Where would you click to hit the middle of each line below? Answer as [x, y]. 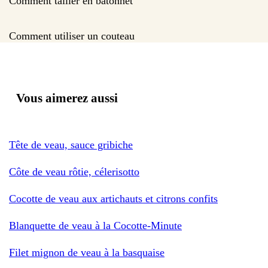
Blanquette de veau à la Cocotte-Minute [95, 225]
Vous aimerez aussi [67, 98]
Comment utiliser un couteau [72, 36]
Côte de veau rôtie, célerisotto [74, 171]
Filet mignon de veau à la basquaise [87, 252]
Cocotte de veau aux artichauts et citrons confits [113, 198]
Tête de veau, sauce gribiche [71, 144]
